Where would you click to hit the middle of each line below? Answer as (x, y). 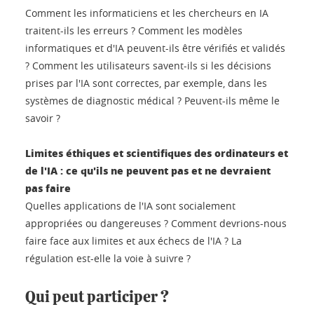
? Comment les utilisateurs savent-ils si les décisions (148, 65)
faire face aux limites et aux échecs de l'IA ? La (134, 240)
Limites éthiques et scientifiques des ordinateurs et (157, 152)
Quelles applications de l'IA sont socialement (130, 205)
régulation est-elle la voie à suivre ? (108, 258)
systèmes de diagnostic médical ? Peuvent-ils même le (152, 100)
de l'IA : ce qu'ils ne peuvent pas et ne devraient (148, 170)
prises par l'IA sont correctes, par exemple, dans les (146, 83)
